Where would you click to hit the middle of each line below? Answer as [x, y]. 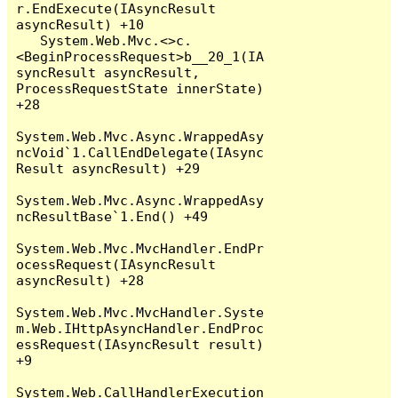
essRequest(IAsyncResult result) [140, 344]
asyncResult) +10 [80, 24]
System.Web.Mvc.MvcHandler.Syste [140, 312]
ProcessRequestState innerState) [140, 88]
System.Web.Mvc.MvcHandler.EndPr [140, 248]
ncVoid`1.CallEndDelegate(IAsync [140, 152]
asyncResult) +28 [80, 280]
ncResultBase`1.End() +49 [112, 216]
